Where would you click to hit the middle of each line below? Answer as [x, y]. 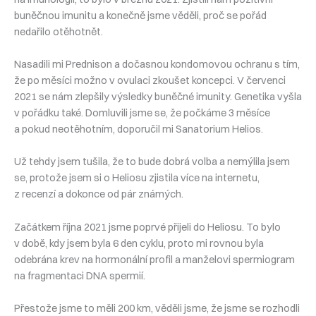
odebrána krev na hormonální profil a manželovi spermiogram [154, 259]
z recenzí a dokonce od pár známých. [99, 194]
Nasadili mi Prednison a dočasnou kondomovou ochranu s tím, [157, 65]
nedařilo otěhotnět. [59, 31]
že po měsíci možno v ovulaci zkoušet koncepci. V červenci [150, 81]
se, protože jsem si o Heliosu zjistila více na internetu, [137, 178]
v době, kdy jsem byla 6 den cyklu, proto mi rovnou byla [139, 243]
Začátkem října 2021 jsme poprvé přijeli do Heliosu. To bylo [147, 227]
